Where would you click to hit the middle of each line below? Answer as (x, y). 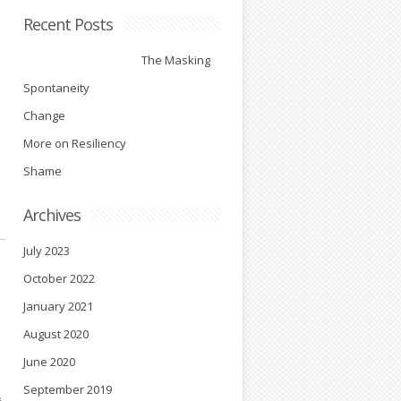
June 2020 (49, 362)
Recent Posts (68, 24)
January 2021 (58, 306)
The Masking (117, 60)
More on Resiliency (75, 143)
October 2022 (59, 278)
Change (44, 115)
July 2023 (47, 251)
